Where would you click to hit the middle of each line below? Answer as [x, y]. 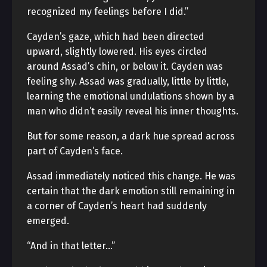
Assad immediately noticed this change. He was [131, 176]
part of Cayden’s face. [75, 151]
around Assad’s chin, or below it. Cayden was [125, 66]
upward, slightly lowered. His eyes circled [117, 52]
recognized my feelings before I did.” [108, 12]
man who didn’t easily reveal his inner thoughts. [133, 111]
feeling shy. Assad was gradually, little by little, [128, 81]
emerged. [48, 221]
